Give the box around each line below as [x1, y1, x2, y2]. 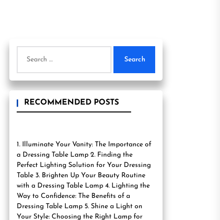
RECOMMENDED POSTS [24, 99, 119, 107]
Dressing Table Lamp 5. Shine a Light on [17, 203, 142, 210]
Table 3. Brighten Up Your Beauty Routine [17, 172, 145, 179]
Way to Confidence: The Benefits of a [17, 192, 130, 200]
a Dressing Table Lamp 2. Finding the [17, 151, 133, 159]
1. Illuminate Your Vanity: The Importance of [17, 141, 151, 148]
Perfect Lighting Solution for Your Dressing [17, 162, 151, 169]
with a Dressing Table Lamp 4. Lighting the [17, 182, 150, 190]
